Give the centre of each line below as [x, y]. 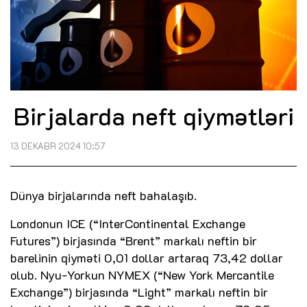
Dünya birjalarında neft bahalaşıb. [103, 196]
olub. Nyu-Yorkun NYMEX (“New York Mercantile [142, 275]
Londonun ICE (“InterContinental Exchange [128, 224]
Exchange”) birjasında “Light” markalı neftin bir [139, 292]
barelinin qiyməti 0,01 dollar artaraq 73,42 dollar [147, 258]
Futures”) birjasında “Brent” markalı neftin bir [134, 241]
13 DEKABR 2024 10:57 [58, 146]
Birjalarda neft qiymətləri [153, 116]
